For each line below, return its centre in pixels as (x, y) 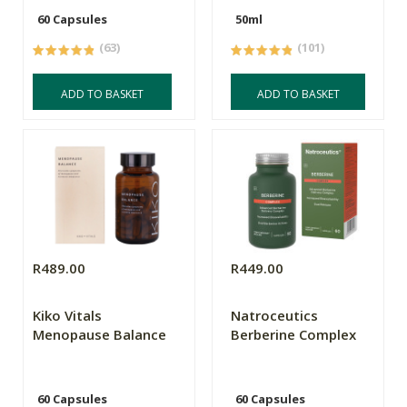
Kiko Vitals (67, 315)
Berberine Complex (294, 334)
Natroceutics (275, 315)
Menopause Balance (99, 334)
